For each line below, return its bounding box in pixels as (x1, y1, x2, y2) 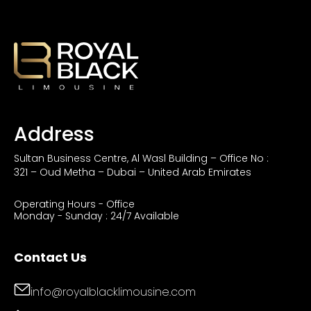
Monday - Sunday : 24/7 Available (14, 209, 179, 224)
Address (14, 121, 94, 149)
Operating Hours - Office (14, 197, 135, 212)
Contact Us (14, 249, 87, 267)
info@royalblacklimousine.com (31, 283, 196, 300)
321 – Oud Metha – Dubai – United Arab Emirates (14, 165, 251, 180)
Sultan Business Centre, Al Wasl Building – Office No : (14, 151, 269, 166)
